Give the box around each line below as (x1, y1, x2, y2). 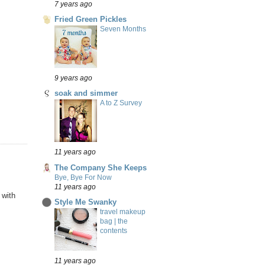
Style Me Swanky (54, 197, 117, 206)
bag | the (100, 216, 128, 225)
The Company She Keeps (54, 163, 147, 172)
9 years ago (54, 74, 92, 82)
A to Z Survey (100, 99, 142, 108)
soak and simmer (54, 89, 118, 98)
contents (100, 226, 127, 235)
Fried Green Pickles (54, 15, 127, 24)
